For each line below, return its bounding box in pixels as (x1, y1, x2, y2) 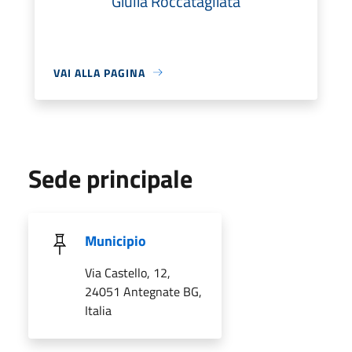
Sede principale (28, 159, 192, 197)
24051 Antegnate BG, (85, 281, 202, 301)
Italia (85, 300, 112, 320)
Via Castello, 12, (85, 262, 170, 282)
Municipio (85, 229, 146, 251)
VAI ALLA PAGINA (53, 64, 145, 81)
